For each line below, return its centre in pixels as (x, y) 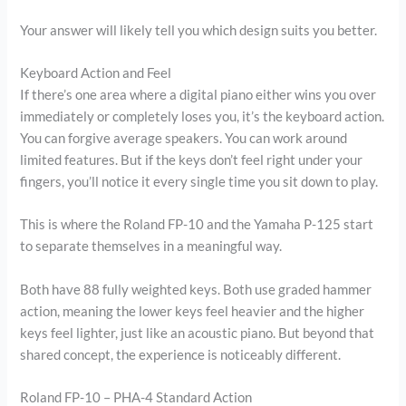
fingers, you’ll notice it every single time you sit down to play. (199, 181)
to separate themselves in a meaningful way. (151, 246)
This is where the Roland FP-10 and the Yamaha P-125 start (197, 225)
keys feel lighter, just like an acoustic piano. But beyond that (198, 333)
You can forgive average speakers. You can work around (184, 138)
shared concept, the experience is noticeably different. (181, 354)
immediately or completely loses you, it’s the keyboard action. (203, 116)
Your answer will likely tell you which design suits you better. (199, 30)
